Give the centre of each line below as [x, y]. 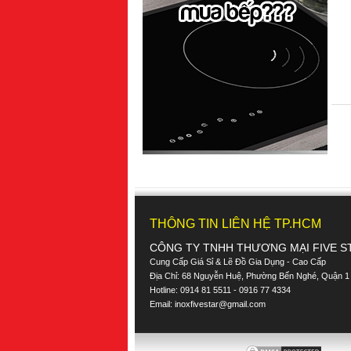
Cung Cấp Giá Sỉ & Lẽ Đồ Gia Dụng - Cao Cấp [238, 262]
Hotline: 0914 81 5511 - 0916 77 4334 [220, 290]
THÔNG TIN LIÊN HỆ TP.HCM [235, 224]
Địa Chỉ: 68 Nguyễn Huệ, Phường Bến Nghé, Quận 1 [250, 276]
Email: [162, 304]
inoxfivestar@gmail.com [220, 304]
